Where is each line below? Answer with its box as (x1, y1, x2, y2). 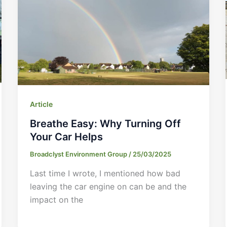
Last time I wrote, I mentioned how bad (29, 168, 180, 178)
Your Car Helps (29, 130, 103, 143)
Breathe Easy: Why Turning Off (29, 117, 181, 130)
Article (29, 100, 53, 109)
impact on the (29, 194, 83, 205)
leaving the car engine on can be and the (29, 181, 186, 192)
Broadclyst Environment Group (29, 149, 129, 158)
